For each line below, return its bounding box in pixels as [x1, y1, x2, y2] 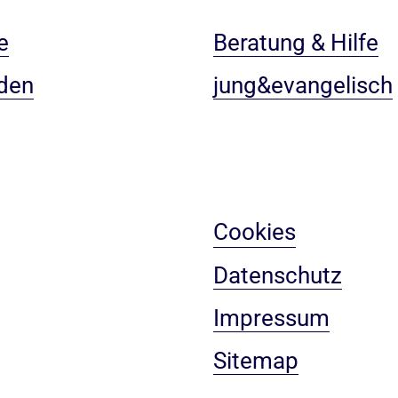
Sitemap [212, 347, 298, 374]
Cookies [212, 219, 296, 245]
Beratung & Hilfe [212, 29, 378, 56]
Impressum [212, 305, 330, 331]
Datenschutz [212, 262, 342, 289]
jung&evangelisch [212, 72, 393, 99]
